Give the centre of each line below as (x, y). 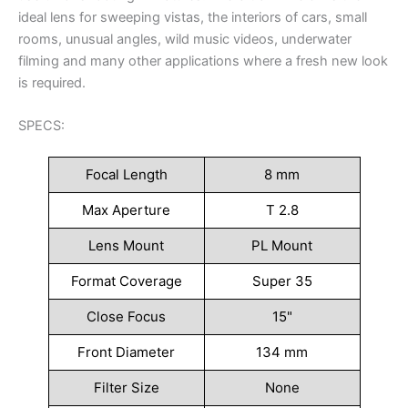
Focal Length (126, 175)
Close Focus (126, 317)
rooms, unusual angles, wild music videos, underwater (185, 40)
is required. (52, 83)
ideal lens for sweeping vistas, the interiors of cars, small (193, 18)
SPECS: (41, 126)
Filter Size (126, 388)
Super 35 (282, 281)
